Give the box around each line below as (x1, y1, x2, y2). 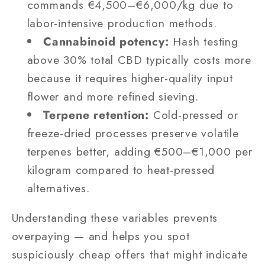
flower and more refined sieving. (27, 88, 199, 105)
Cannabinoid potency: (43, 33, 169, 50)
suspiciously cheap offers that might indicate (11, 246, 248, 263)
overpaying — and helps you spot (11, 228, 190, 245)
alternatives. (27, 179, 90, 196)
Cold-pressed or (149, 106, 238, 123)
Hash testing (169, 33, 238, 50)
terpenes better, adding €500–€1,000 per (27, 143, 253, 160)
